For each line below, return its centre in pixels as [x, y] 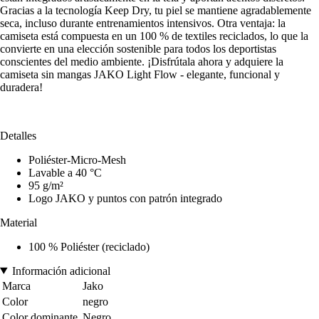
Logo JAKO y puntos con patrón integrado [125, 198]
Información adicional [61, 271]
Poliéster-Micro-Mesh [77, 159]
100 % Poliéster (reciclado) [89, 246]
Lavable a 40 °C [65, 172]
